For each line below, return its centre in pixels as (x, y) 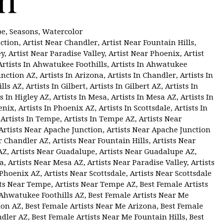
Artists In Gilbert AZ (125, 86)
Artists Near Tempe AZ (95, 184)
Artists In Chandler (142, 75)
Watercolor (62, 31)
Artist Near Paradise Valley (56, 53)
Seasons (24, 31)
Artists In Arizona (72, 75)
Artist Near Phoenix (144, 53)
